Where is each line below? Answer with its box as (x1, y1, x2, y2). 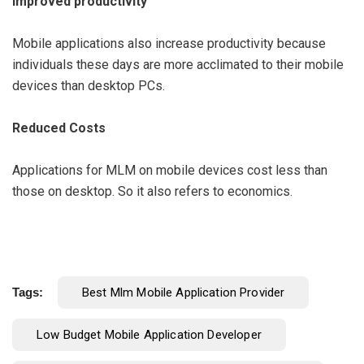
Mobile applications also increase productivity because (12, 35, 326, 51)
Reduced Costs (12, 119, 106, 136)
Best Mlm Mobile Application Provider (82, 284, 285, 300)
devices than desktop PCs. (12, 77, 165, 93)
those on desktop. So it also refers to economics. (12, 183, 292, 199)
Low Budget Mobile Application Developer (37, 327, 262, 342)
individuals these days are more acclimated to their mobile (12, 56, 344, 72)
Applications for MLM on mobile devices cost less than (12, 162, 327, 178)
